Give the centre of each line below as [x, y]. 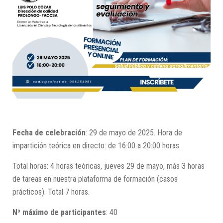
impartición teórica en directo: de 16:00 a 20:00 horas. [97, 146]
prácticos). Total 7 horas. [51, 192]
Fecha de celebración [49, 133]
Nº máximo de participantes [59, 213]
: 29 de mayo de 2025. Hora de [134, 133]
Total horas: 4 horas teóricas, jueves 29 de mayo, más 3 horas [109, 166]
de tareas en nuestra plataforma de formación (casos [95, 179]
